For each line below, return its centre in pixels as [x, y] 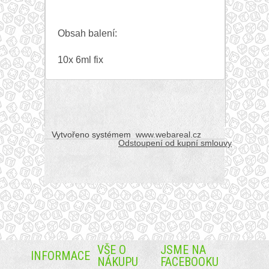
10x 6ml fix [80, 60]
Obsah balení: [87, 34]
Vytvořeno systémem [92, 135]
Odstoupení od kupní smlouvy [175, 143]
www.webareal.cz [168, 135]
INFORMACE [60, 256]
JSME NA [183, 250]
